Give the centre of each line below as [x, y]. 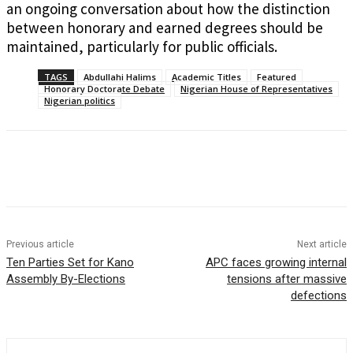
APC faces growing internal [276, 263]
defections [318, 296]
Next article [321, 245]
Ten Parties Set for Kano [70, 263]
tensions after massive [286, 279]
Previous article [40, 245]
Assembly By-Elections [66, 279]
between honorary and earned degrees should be [165, 28]
